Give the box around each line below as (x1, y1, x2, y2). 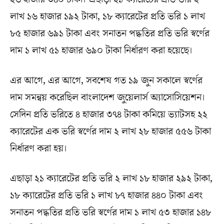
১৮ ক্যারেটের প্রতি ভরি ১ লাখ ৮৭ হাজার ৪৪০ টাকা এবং (10, 188, 203, 202)
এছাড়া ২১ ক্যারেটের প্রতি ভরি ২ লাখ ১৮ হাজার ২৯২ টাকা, (10, 171, 212, 185)
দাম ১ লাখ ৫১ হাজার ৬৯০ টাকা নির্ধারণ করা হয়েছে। (10, 43, 193, 57)
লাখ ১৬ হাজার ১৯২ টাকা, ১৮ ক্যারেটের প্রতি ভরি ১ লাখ (10, 9, 205, 23)
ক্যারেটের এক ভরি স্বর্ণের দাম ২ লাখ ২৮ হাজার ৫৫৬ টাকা (10, 124, 211, 138)
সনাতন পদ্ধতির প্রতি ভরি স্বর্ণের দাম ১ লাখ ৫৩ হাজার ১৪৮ (10, 205, 211, 219)
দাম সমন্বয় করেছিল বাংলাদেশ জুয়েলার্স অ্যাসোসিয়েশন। (10, 90, 205, 104)
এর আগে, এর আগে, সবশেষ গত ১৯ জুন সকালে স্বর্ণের (10, 73, 202, 87)
